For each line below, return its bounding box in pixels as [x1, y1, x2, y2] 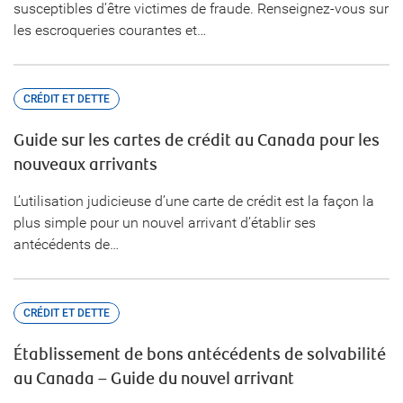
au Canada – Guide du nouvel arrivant [13, 369, 294, 390]
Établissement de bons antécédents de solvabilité [13, 345, 386, 365]
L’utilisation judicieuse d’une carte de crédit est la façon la [13, 193, 374, 210]
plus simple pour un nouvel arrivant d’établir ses [13, 214, 316, 231]
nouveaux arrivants [13, 155, 157, 175]
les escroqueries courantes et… [13, 22, 206, 39]
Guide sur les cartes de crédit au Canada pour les [13, 130, 380, 151]
